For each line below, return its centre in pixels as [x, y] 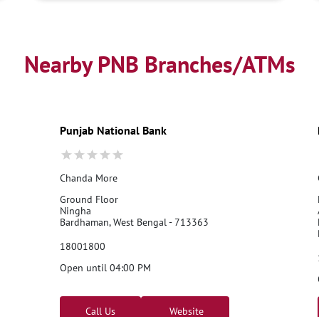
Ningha [75, 210]
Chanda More [88, 178]
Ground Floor [89, 199]
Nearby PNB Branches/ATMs [159, 64]
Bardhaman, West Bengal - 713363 [134, 222]
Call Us [100, 311]
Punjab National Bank [113, 130]
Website [185, 311]
